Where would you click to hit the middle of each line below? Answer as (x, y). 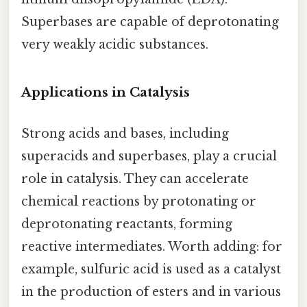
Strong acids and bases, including (125, 133)
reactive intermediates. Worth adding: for (152, 246)
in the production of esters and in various (151, 292)
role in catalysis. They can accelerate (135, 179)
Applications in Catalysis (106, 93)
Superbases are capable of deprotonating (150, 22)
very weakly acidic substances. (115, 44)
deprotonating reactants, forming (127, 224)
